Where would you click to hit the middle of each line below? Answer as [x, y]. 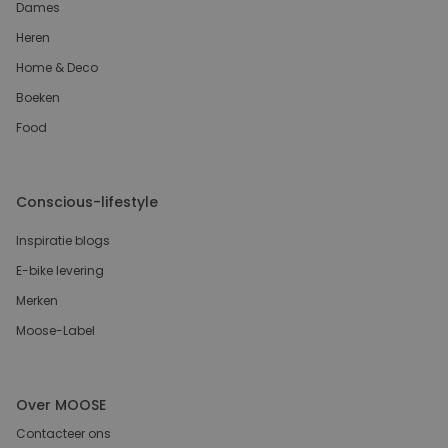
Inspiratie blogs [63, 240]
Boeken [38, 97]
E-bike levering [60, 270]
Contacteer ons [63, 433]
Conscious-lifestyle [87, 201]
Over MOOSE [61, 404]
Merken [37, 300]
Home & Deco [57, 67]
